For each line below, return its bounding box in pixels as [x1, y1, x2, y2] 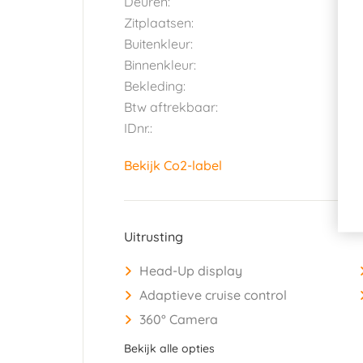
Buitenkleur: [124, 35, 193, 52]
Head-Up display [139, 262, 242, 279]
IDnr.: [124, 119, 152, 136]
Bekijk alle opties [124, 340, 215, 356]
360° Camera [139, 310, 218, 327]
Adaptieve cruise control [139, 286, 287, 303]
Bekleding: [124, 77, 189, 94]
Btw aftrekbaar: [124, 98, 221, 115]
